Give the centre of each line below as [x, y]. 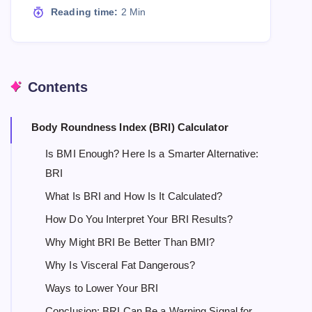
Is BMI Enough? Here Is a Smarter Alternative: [152, 154]
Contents [58, 87]
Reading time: [85, 12]
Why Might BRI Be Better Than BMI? [130, 242]
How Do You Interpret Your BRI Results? [139, 219]
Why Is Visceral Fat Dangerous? [120, 265]
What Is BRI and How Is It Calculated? [134, 196]
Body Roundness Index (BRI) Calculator [130, 127]
